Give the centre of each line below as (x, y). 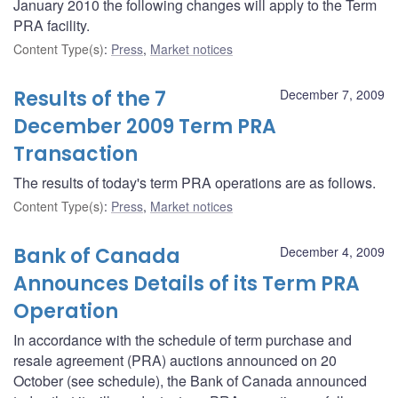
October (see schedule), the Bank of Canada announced (190, 380)
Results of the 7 (90, 99)
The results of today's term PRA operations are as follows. (195, 182)
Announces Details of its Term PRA (187, 283)
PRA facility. (52, 25)
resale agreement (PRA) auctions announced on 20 (175, 360)
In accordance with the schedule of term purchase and (183, 339)
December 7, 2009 (332, 94)
